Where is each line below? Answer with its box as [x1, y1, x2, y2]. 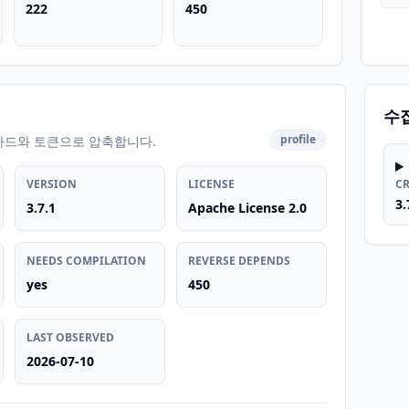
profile [280, 131, 317, 147]
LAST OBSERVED [26, 330, 115, 345]
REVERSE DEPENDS [188, 253, 291, 268]
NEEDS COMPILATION [26, 253, 147, 268]
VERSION [26, 176, 78, 192]
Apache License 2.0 [188, 199, 308, 216]
